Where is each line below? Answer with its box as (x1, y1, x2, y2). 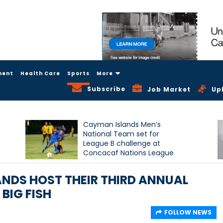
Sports (67, 69, 90, 77)
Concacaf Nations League (83, 148, 174, 158)
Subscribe (87, 84, 126, 93)
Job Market (147, 85, 191, 94)
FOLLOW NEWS (164, 208, 212, 217)
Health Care (20, 69, 60, 77)
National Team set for (83, 129, 160, 139)
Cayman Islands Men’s (83, 119, 161, 130)
